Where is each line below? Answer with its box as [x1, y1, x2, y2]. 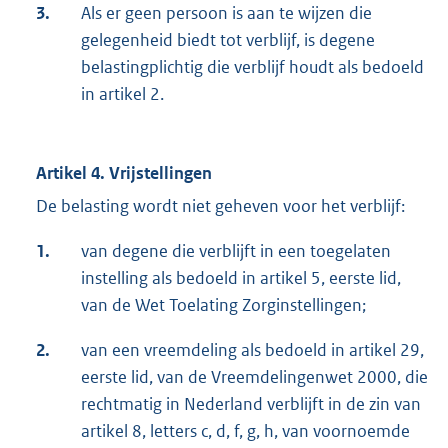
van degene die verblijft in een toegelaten [81, 240, 391, 263]
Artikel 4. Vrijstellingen [36, 162, 212, 185]
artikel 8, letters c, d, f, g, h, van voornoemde [81, 420, 410, 443]
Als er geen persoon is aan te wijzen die [81, 2, 372, 25]
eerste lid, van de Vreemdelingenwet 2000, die [81, 366, 428, 389]
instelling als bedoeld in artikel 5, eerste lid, [81, 267, 401, 290]
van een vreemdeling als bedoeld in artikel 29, [81, 339, 424, 362]
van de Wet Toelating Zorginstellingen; [81, 294, 366, 317]
